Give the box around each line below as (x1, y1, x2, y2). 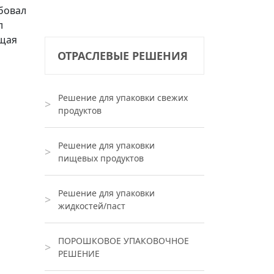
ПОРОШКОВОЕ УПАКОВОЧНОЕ (58, 235, 189, 246)
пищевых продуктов (58, 152, 144, 164)
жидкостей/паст (58, 200, 125, 212)
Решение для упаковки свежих (58, 92, 188, 103)
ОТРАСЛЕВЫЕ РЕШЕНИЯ (57, 48, 188, 63)
